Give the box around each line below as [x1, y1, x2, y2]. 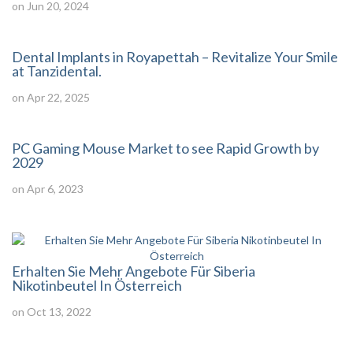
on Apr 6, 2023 [12, 182, 84, 195]
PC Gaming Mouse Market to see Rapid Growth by [12, 139, 319, 157]
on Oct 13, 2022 [12, 305, 91, 318]
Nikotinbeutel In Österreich [12, 277, 182, 294]
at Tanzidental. [12, 62, 102, 80]
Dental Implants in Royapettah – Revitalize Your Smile [12, 48, 338, 65]
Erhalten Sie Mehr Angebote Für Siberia [12, 262, 255, 280]
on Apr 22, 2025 [12, 91, 90, 104]
